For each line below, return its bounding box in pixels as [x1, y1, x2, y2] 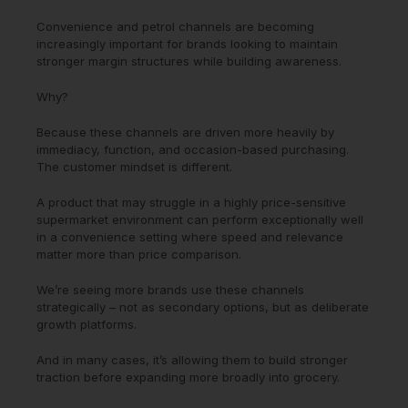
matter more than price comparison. [36, 246, 241, 261]
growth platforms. [36, 316, 137, 331]
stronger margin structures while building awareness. [36, 53, 342, 68]
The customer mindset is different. [36, 158, 232, 174]
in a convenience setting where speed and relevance [36, 229, 343, 244]
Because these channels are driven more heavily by [36, 124, 334, 139]
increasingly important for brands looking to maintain [36, 36, 338, 51]
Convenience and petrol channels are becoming [36, 18, 314, 34]
